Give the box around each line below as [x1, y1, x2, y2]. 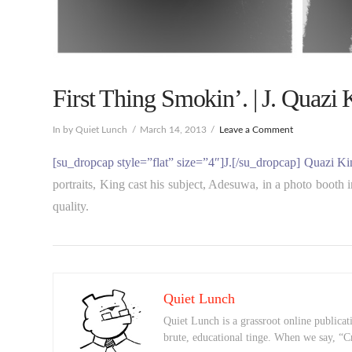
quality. [53, 200, 90, 214]
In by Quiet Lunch [53, 124, 128, 134]
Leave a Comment [218, 124, 293, 134]
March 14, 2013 [139, 124, 207, 134]
